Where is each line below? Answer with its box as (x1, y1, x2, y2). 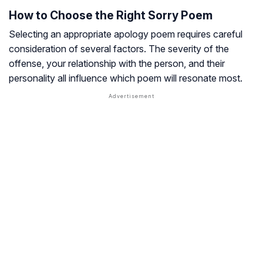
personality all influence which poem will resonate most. (9, 72, 242, 85)
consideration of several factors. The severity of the (9, 43, 229, 55)
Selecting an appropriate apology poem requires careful (9, 28, 242, 41)
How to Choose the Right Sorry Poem (9, 8, 213, 23)
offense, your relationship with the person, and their (9, 58, 225, 70)
